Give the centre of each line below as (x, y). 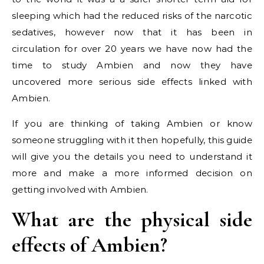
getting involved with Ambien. (80, 190)
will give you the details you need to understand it (132, 157)
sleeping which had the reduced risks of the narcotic (132, 16)
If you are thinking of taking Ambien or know (132, 124)
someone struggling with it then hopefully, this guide (132, 140)
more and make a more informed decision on (132, 173)
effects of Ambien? (90, 245)
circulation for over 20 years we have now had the (132, 49)
